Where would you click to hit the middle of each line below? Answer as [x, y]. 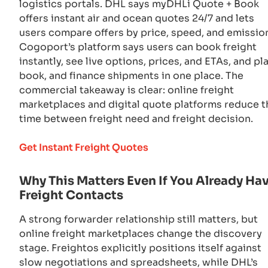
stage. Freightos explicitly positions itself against [140, 248]
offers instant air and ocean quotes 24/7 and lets [137, 18]
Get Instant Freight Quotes [84, 147]
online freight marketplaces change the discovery [141, 233]
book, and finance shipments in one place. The [131, 75]
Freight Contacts [71, 195]
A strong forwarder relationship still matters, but [138, 219]
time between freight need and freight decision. [136, 118]
